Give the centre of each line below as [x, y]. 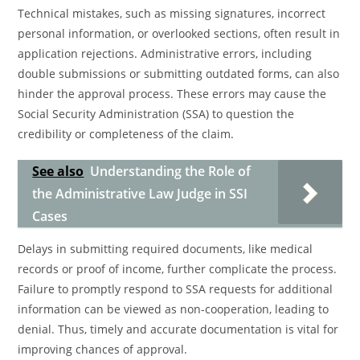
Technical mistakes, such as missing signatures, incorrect [172, 13]
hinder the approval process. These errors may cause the [172, 94]
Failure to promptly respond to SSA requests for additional [176, 289]
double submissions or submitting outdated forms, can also [179, 74]
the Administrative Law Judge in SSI [140, 194]
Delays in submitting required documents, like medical [166, 249]
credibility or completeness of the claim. [126, 134]
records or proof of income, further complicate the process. [178, 269]
